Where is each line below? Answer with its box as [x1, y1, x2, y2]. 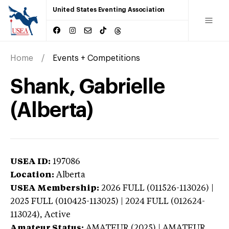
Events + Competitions [53, 54, 140, 62]
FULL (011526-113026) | [123, 184, 214, 193]
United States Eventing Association [53, 7, 165, 13]
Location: [10, 171, 54, 179]
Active [44, 211, 71, 219]
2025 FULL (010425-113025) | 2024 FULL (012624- [10, 197, 205, 206]
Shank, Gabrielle [10, 76, 165, 97]
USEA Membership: [10, 184, 99, 193]
